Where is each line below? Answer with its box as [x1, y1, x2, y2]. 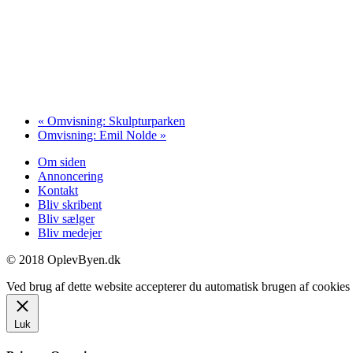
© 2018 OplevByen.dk [6, 253, 121, 267]
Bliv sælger [38, 212, 95, 226]
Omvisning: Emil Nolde [38, 128, 160, 143]
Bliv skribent [38, 198, 102, 212]
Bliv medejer [38, 226, 102, 240]
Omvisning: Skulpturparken [44, 114, 185, 128]
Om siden [38, 155, 86, 169]
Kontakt [38, 184, 78, 198]
